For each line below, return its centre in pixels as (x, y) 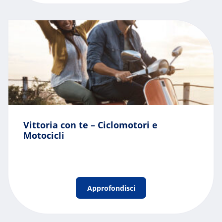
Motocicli (44, 135)
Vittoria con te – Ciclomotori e (90, 125)
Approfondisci (111, 188)
